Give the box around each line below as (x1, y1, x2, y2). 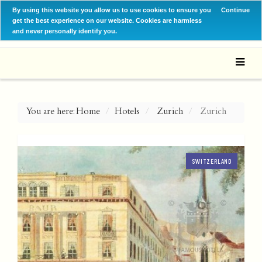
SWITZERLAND (192, 157, 232, 166)
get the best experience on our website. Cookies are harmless (12, 16, 202, 24)
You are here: (26, 108, 76, 118)
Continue (221, 6, 250, 13)
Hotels (115, 108, 140, 118)
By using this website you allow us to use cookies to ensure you (12, 6, 211, 13)
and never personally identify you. (12, 27, 117, 35)
